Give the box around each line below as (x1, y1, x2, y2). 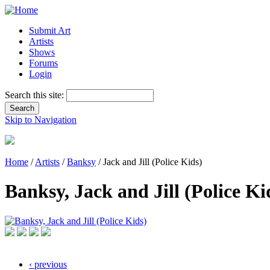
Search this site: (5, 90, 66, 100)
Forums (29, 58, 58, 68)
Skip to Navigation (5, 115, 77, 125)
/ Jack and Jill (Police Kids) (96, 157, 202, 167)
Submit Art (29, 25, 71, 36)
